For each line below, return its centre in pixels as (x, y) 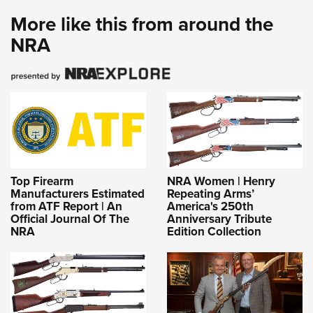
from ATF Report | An (66, 206)
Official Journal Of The (70, 219)
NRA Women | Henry (221, 181)
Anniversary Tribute (219, 219)
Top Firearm (42, 181)
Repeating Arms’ (211, 194)
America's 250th (210, 206)
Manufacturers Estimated (78, 194)
